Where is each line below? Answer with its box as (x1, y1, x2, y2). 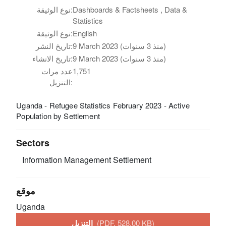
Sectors (16, 136, 50, 150)
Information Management (20, 154, 111, 166)
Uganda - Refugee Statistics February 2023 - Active (16, 100, 190, 111)
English (73, 28, 97, 39)
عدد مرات (41, 66, 73, 77)
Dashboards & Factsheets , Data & (73, 4, 188, 15)
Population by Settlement (16, 110, 100, 122)
